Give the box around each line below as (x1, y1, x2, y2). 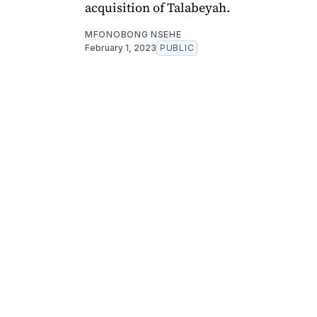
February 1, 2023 (85, 42, 156, 53)
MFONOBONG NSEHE (85, 28, 182, 40)
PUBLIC (160, 42, 195, 53)
